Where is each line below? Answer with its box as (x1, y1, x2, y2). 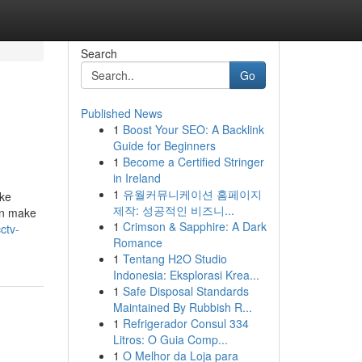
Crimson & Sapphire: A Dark (122, 218, 267, 234)
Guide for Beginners (112, 137, 216, 154)
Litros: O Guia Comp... (112, 331, 228, 347)
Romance (112, 234, 162, 250)
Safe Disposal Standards (122, 283, 249, 299)
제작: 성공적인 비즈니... (112, 202, 234, 218)
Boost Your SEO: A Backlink (122, 121, 264, 137)
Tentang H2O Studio (122, 250, 227, 267)
